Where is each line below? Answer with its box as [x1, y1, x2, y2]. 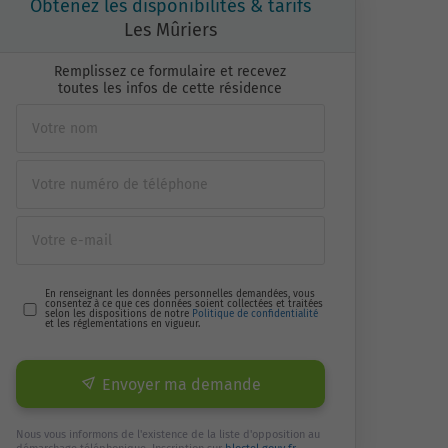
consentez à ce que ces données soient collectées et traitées [44, 298, 323, 310]
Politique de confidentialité [191, 308, 318, 320]
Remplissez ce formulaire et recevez [54, 63, 287, 80]
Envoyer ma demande [101, 375, 261, 394]
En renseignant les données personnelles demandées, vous [44, 288, 315, 300]
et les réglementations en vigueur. [44, 318, 200, 330]
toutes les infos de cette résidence [58, 80, 283, 97]
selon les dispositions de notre [44, 308, 192, 320]
